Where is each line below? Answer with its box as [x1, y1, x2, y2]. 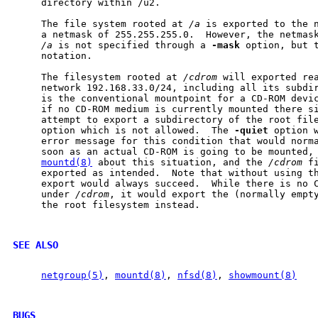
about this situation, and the [92, 156, 268, 168]
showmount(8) [229, 269, 297, 280]
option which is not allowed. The [13, 124, 234, 136]
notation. [13, 50, 92, 61]
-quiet [234, 124, 268, 136]
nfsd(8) [177, 269, 217, 280]
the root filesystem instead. [13, 199, 200, 210]
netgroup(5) [41, 269, 104, 280]
